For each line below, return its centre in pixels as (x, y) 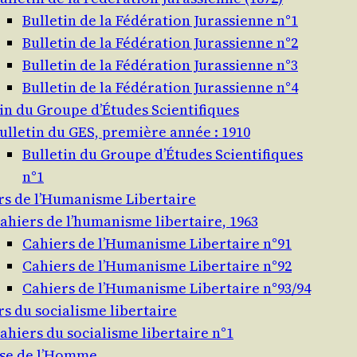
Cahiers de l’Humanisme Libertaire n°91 (157, 244)
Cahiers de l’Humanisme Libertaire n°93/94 (167, 288)
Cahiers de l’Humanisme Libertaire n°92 (157, 266)
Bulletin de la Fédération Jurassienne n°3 (160, 65)
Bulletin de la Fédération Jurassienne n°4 (160, 88)
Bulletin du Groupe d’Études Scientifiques (163, 155)
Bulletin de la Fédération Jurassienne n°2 (160, 43)
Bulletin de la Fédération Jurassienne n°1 (160, 21)
